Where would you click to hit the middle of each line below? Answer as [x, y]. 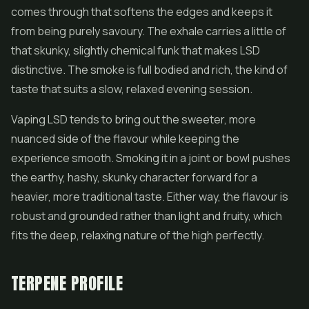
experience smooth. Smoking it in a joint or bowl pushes [151, 158]
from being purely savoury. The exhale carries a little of [149, 31]
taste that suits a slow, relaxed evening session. [132, 89]
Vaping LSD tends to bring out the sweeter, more [133, 119]
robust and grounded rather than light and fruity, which [147, 216]
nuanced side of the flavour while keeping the [125, 139]
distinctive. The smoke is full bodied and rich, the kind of [149, 70]
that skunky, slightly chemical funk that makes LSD [136, 50]
